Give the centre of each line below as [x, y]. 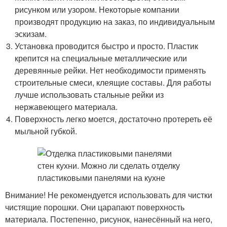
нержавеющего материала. [66, 107]
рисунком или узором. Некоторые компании [97, 9]
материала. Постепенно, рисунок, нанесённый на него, [109, 219]
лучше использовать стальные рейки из [89, 94]
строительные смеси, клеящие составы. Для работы [113, 82]
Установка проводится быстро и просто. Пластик [107, 46]
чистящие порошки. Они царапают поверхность [95, 207]
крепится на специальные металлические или [101, 58]
